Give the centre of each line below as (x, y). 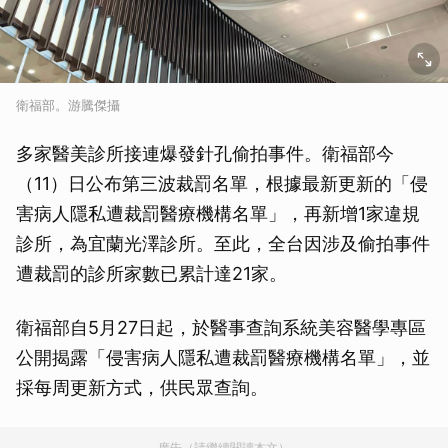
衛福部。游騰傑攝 (68, 105)
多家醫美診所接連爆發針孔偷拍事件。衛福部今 (205, 154)
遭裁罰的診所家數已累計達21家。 (151, 274)
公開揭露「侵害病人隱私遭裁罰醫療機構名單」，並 (223, 358)
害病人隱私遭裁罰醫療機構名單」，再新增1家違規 (218, 214)
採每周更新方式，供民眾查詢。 (142, 388)
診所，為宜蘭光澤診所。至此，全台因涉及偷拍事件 (223, 244)
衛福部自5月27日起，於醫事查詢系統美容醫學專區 (221, 328)
